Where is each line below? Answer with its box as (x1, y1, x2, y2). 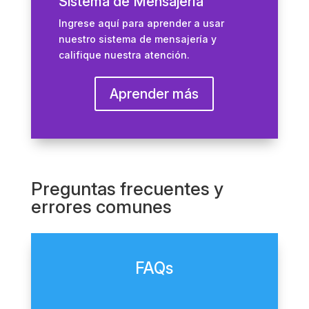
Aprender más (110, 86, 199, 102)
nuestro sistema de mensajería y (58, 33, 217, 45)
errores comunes (30, 196, 172, 217)
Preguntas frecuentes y (30, 178, 223, 199)
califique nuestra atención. (58, 49, 190, 61)
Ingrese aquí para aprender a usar (58, 17, 224, 29)
